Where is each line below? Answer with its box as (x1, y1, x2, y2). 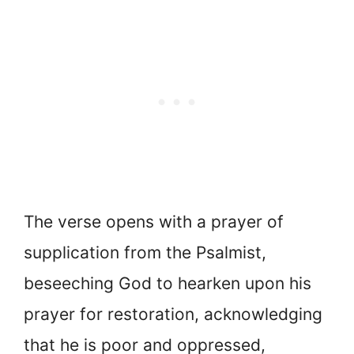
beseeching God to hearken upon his (24, 273, 311, 294)
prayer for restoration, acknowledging (24, 304, 322, 325)
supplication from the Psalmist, (24, 243, 266, 263)
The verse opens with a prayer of (24, 212, 284, 232)
